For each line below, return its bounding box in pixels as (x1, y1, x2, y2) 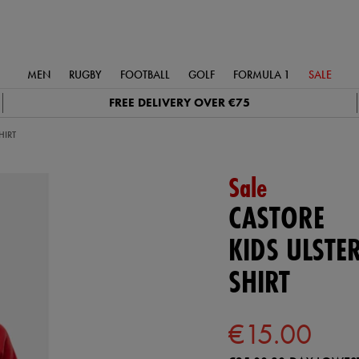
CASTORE (228, 197, 325, 238)
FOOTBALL (120, 67, 170, 82)
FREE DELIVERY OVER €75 (109, 95, 251, 111)
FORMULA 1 (233, 67, 290, 82)
